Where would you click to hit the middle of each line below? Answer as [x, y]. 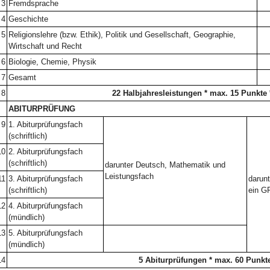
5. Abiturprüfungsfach [45, 233]
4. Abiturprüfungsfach [45, 206]
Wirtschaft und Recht [45, 46]
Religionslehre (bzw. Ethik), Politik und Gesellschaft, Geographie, [122, 35]
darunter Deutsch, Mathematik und [165, 165]
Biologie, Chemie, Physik [52, 62]
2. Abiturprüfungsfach [45, 152]
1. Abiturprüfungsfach [45, 124]
